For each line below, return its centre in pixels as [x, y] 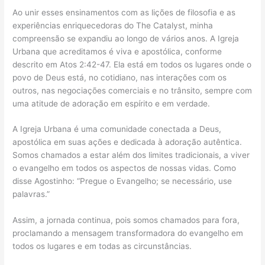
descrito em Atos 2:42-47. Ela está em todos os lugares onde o [132, 64]
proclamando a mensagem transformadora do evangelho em [128, 233]
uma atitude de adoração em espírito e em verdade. [112, 103]
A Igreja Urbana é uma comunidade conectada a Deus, [117, 129]
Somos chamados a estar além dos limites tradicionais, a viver [131, 155]
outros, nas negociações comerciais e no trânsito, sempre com [132, 90]
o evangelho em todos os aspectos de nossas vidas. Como [125, 168]
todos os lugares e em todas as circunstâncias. [102, 246]
